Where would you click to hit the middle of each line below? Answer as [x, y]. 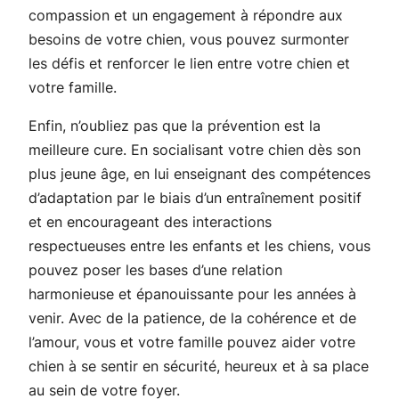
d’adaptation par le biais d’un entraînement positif [195, 197]
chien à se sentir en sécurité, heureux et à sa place [199, 366]
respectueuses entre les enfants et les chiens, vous [199, 245]
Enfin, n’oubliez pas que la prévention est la [175, 125]
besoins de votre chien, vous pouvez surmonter [189, 39]
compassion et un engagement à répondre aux [186, 15]
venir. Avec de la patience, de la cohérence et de [192, 318]
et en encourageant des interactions [150, 221]
